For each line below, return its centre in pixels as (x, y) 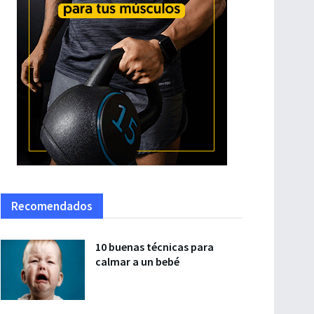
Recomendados (52, 206)
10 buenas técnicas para (155, 246)
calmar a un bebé (137, 261)
